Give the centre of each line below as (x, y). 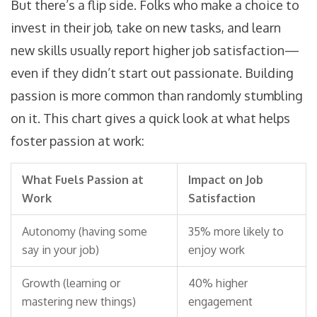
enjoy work (217, 250)
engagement (220, 302)
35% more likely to (236, 232)
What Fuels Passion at (83, 180)
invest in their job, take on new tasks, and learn (146, 28)
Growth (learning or (71, 283)
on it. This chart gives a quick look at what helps (150, 119)
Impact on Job (226, 180)
